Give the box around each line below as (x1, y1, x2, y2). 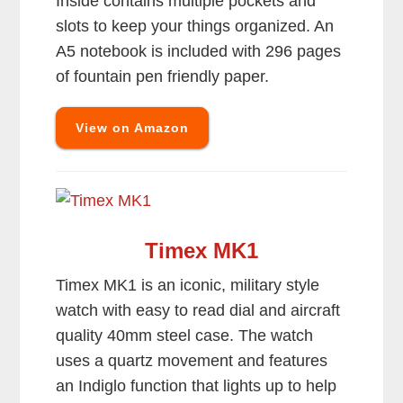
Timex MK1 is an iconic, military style (56, 276, 320, 295)
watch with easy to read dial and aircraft (56, 301, 341, 320)
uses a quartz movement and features (56, 352, 328, 371)
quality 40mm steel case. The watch (56, 327, 314, 345)
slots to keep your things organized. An (56, 17, 335, 36)
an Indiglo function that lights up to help (56, 377, 337, 396)
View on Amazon (76, 121, 190, 136)
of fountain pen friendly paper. (56, 67, 270, 86)
